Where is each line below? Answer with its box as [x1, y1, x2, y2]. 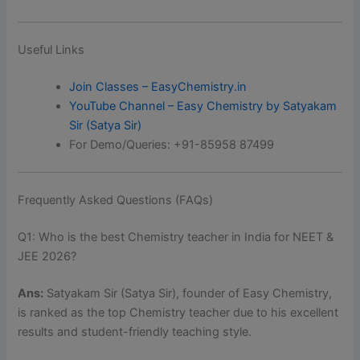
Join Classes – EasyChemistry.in [69, 80, 247, 95]
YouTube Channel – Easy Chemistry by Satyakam [69, 99, 337, 114]
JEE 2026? [18, 248, 77, 264]
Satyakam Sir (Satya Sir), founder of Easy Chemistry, [43, 285, 333, 301]
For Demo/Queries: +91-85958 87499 [69, 137, 275, 153]
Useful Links [18, 43, 85, 58]
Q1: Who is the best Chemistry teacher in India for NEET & [18, 229, 334, 244]
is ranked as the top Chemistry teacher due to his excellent [18, 305, 339, 320]
